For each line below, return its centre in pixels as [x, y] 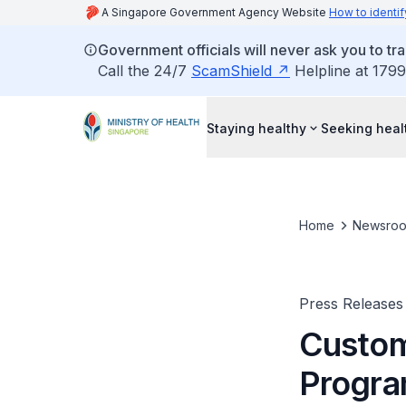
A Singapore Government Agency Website [215, 12]
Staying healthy [256, 128]
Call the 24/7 [145, 71]
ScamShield [232, 71]
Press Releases [351, 304]
